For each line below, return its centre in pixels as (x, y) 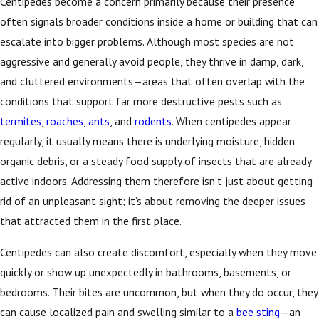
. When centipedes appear (231, 121)
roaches (65, 121)
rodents (153, 121)
